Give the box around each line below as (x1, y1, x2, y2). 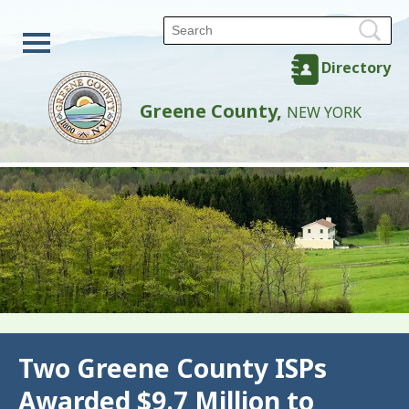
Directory (321, 58, 391, 79)
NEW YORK (286, 101, 362, 122)
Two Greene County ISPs (18, 351, 327, 385)
